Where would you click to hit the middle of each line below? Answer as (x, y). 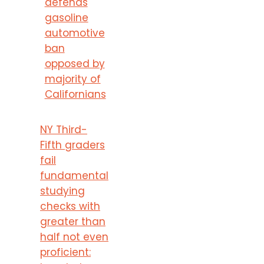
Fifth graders (72, 145)
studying (62, 191)
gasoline (66, 17)
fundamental (74, 175)
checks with (70, 206)
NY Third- (64, 129)
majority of (72, 79)
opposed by (75, 63)
